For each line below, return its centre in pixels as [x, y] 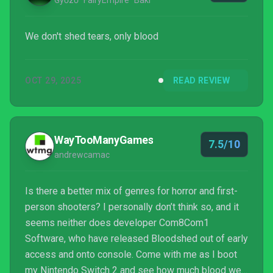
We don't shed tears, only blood [92, 36]
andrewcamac [82, 155]
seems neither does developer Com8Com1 [117, 223]
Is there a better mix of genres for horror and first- [131, 191]
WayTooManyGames [104, 140]
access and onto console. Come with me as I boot [131, 254]
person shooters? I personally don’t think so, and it [132, 207]
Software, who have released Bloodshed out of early [136, 239]
